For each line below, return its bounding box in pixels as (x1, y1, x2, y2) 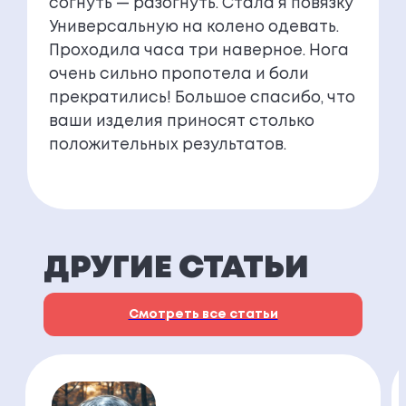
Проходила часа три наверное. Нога (48, 44, 349, 59)
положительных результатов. (48, 139, 286, 153)
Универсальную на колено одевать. (48, 21, 339, 35)
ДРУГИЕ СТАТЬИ (43, 255, 309, 284)
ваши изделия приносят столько (48, 115, 314, 130)
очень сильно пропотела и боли (48, 68, 309, 82)
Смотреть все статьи (128, 309, 278, 321)
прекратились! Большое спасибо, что (48, 92, 355, 106)
